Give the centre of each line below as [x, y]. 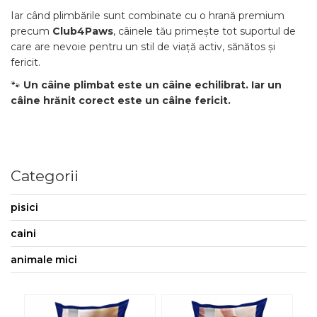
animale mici [44, 260]
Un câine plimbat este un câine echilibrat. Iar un [152, 85]
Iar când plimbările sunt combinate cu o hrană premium [148, 16]
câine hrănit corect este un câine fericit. [121, 100]
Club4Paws [83, 31]
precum [31, 31]
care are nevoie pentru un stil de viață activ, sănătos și [143, 47]
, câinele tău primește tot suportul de [204, 31]
